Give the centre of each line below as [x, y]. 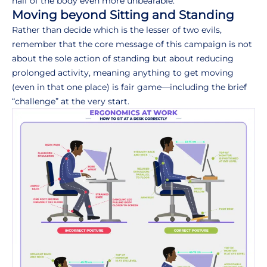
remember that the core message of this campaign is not [132, 44]
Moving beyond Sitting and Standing [123, 15]
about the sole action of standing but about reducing [123, 59]
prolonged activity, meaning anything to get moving [123, 73]
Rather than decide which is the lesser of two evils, [117, 30]
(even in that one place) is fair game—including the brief [129, 87]
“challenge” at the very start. [71, 102]
